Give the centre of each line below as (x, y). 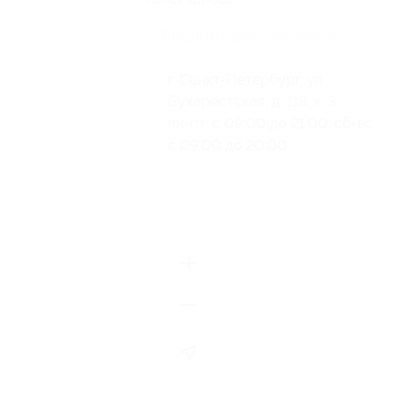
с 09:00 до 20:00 (227, 146)
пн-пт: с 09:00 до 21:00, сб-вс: (271, 124)
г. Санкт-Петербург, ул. (246, 80)
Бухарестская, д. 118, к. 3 (252, 102)
